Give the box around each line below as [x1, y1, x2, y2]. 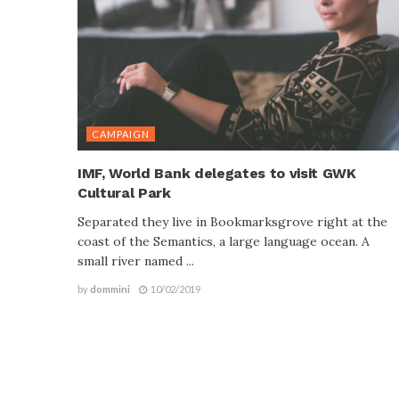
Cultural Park [77, 184, 171, 202]
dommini [90, 283, 130, 296]
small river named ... [77, 253, 194, 270]
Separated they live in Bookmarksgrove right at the [77, 214, 387, 231]
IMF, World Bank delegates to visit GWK [77, 165, 356, 183]
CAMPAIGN [92, 128, 150, 141]
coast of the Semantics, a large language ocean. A [77, 233, 370, 250]
